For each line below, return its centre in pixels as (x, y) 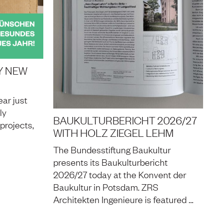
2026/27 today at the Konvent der (120, 174)
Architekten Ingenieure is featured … (123, 199)
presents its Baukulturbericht (111, 162)
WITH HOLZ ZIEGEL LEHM (113, 132)
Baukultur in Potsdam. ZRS (106, 187)
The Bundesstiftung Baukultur (112, 150)
